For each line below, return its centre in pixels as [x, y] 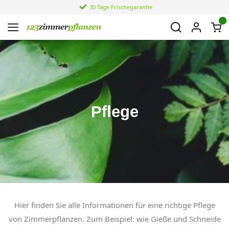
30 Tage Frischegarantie [121, 7]
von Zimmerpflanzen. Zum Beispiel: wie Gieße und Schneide [114, 219]
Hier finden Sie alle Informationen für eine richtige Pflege [114, 205]
